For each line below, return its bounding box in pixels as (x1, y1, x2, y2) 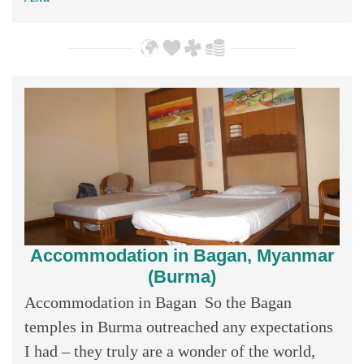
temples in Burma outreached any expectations (24, 317, 333, 336)
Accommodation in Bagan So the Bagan (24, 292, 292, 311)
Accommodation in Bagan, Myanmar (29, 245, 335, 266)
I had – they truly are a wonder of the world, (24, 341, 315, 360)
